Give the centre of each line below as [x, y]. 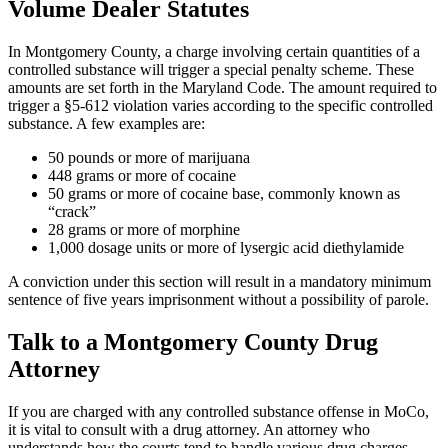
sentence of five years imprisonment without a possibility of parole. [218, 299]
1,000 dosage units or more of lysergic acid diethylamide [226, 247]
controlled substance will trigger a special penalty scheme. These [211, 69]
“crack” [72, 211]
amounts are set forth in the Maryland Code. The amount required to [222, 87]
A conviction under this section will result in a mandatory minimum [219, 281]
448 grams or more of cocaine [142, 175]
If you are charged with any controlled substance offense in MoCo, [218, 411]
